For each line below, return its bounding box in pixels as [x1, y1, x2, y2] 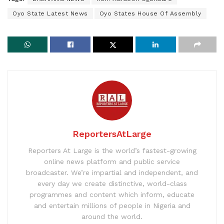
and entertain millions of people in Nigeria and [33, 201, 190, 210]
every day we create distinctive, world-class [37, 179, 187, 188]
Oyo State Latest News [12, 10, 88, 17]
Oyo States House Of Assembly [99, 10, 201, 17]
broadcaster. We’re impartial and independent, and [26, 168, 198, 177]
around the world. [81, 212, 142, 221]
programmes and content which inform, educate [29, 190, 194, 199]
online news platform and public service [44, 157, 180, 166]
